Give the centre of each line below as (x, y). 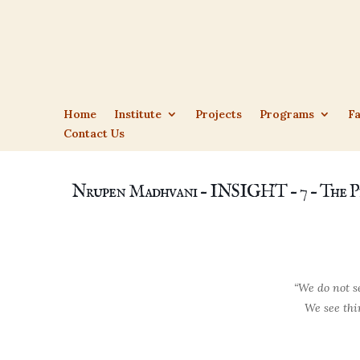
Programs (287, 115)
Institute (138, 115)
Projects (219, 115)
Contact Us (94, 134)
